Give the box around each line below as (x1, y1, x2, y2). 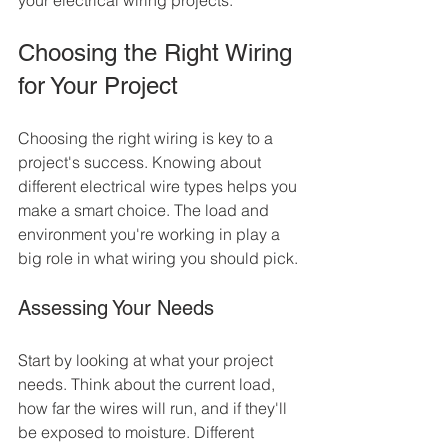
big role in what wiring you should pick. (18, 248, 298, 269)
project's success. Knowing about (18, 152, 265, 173)
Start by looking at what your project (18, 350, 277, 371)
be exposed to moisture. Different (18, 422, 258, 443)
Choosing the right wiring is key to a (18, 128, 277, 149)
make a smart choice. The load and (18, 200, 273, 221)
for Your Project (18, 72, 178, 100)
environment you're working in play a (18, 224, 284, 245)
